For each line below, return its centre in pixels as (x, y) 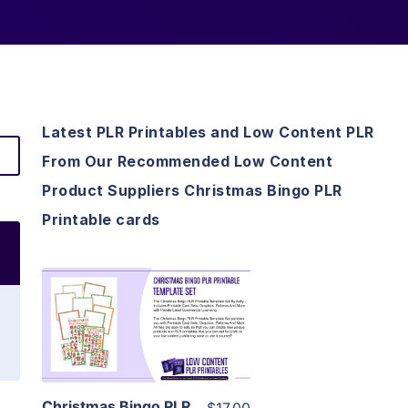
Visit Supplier (146, 351)
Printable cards (101, 220)
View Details (146, 299)
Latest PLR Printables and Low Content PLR (208, 133)
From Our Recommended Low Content (187, 162)
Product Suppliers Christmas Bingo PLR (192, 191)
